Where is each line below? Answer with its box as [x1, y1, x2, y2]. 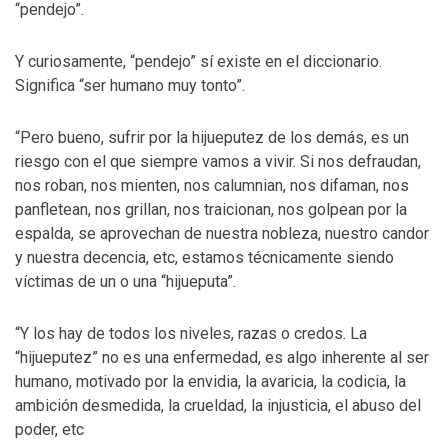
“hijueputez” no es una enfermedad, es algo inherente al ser [15, 348, 429, 367]
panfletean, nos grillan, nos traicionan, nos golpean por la [15, 200, 407, 219]
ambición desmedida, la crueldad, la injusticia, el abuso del [15, 396, 421, 415]
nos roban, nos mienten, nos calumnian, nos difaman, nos [15, 176, 409, 195]
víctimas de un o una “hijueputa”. [15, 272, 236, 291]
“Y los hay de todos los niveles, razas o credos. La [15, 324, 367, 343]
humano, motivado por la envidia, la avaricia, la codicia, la [15, 372, 406, 391]
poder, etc [15, 420, 84, 439]
